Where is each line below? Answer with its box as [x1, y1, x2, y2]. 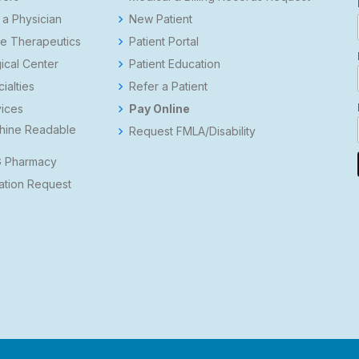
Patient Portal [129, 34, 199, 48]
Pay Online [129, 102, 190, 115]
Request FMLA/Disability [129, 124, 256, 138]
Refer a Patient [129, 79, 208, 93]
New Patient [129, 12, 192, 26]
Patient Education [129, 57, 220, 71]
